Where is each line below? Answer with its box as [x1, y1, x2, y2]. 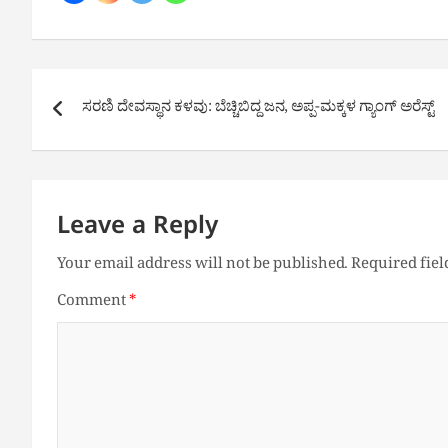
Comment [57, 291, 129, 316]
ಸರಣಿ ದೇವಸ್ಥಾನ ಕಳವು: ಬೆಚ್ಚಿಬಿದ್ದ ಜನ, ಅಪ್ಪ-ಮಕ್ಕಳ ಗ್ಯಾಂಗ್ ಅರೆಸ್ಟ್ [82, 97, 434, 122]
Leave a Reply [57, 214, 218, 246]
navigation [31, 108, 190, 151]
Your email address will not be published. [57, 254, 348, 279]
